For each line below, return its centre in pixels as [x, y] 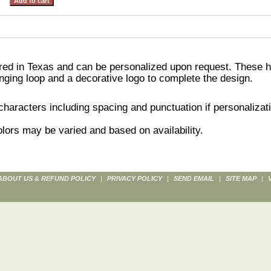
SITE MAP [241, 178]
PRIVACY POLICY [135, 178]
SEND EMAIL [194, 178]
